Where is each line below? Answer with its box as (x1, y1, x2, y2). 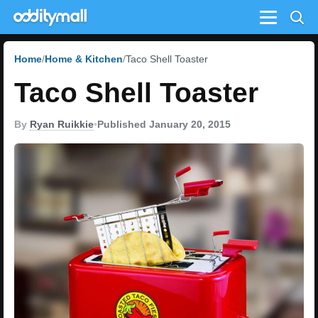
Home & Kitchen (45, 53, 123, 65)
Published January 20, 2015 (97, 119, 231, 130)
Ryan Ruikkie (30, 119, 94, 130)
